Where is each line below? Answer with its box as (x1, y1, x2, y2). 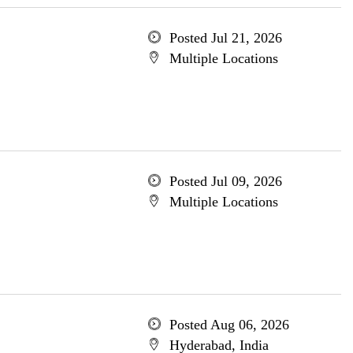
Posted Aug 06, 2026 (169, 317, 289, 333)
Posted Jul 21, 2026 (169, 30, 282, 46)
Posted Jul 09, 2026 (169, 173, 282, 189)
